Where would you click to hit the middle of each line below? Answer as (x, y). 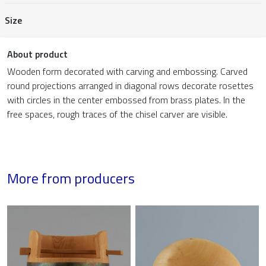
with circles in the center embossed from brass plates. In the (126, 100)
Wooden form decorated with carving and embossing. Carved (127, 72)
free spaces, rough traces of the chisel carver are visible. (117, 114)
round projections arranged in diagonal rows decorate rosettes (130, 86)
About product (37, 54)
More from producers (71, 178)
